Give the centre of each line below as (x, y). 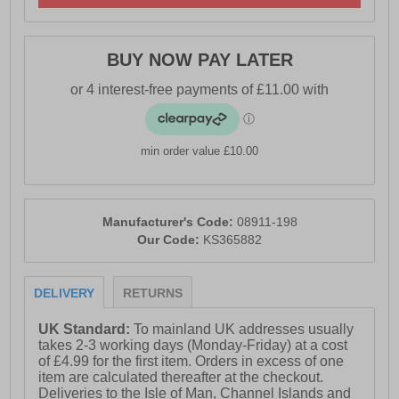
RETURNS (153, 293)
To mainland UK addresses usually (244, 330)
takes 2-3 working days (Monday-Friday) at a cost (193, 346)
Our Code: (170, 240)
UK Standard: (86, 330)
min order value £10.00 (199, 151)
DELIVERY (65, 293)
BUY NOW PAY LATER (199, 60)
